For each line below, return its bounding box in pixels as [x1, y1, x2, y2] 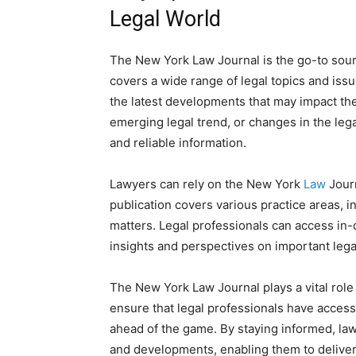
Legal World [110, 6, 221, 33]
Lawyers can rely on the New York [110, 176, 304, 192]
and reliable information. [110, 135, 246, 151]
